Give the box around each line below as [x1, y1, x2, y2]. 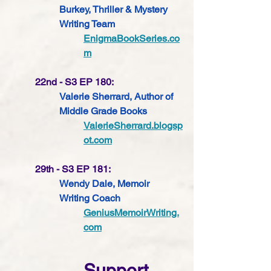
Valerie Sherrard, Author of [59, 91, 175, 103]
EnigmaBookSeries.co [83, 33, 180, 45]
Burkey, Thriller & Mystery [59, 4, 170, 16]
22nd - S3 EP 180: [35, 76, 116, 88]
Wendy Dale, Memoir [59, 178, 152, 190]
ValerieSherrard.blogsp [83, 120, 183, 132]
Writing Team [59, 18, 115, 30]
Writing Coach [59, 192, 123, 204]
